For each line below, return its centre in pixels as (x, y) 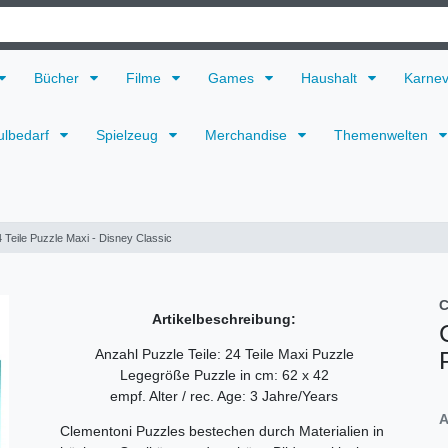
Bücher (58, 77)
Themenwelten (383, 135)
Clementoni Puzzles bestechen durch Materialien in (222, 430)
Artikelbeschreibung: (224, 318)
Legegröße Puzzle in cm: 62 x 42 (224, 374)
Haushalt (331, 77)
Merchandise (248, 135)
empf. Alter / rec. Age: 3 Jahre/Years (224, 395)
